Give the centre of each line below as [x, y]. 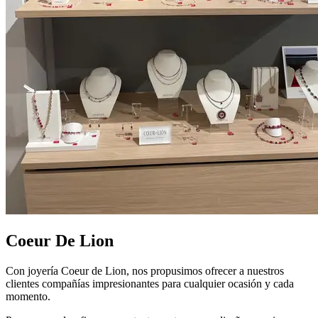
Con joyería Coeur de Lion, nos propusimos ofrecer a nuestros [145, 270]
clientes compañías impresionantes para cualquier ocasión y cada [150, 283]
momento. [28, 296]
